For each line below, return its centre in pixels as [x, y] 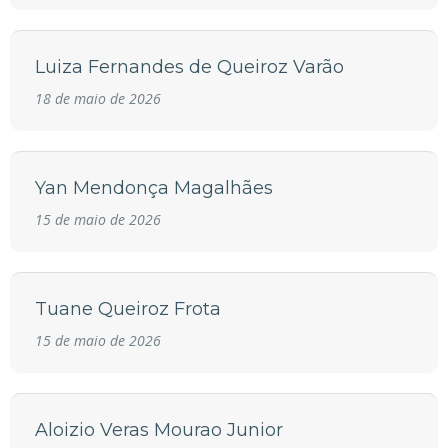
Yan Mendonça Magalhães [154, 188]
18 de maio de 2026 [98, 99]
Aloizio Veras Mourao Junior [159, 430]
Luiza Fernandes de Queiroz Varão [189, 67]
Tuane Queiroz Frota [128, 309]
